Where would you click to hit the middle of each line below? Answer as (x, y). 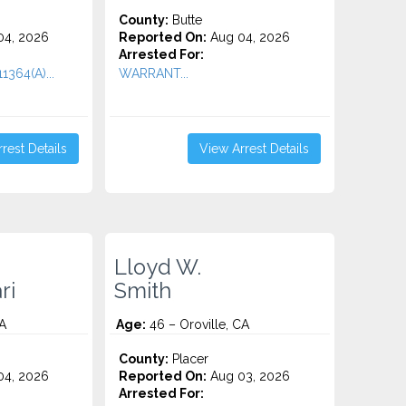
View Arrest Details (254, 149)
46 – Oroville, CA (198, 324)
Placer (189, 359)
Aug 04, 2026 (249, 37)
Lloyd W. (158, 267)
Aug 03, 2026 (249, 376)
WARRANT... (154, 73)
